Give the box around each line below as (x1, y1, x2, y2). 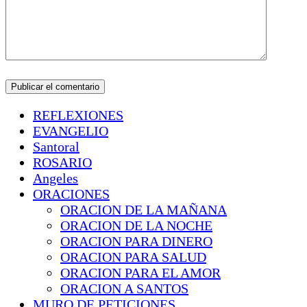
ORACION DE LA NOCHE (60, 217, 212, 233)
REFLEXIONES (33, 107, 123, 123)
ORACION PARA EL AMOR (60, 265, 221, 280)
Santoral (33, 138, 79, 154)
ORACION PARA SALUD (60, 249, 206, 265)
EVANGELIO (33, 123, 108, 138)
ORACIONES (33, 186, 110, 201)
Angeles (33, 170, 78, 186)
